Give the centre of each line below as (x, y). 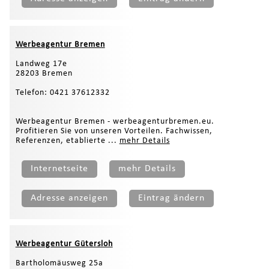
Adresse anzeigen (69, 198)
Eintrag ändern (171, 198)
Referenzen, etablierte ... (67, 141)
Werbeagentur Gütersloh (64, 244)
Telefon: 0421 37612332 (62, 92)
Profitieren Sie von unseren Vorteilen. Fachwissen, (114, 131)
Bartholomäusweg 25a (59, 263)
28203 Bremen (44, 73)
